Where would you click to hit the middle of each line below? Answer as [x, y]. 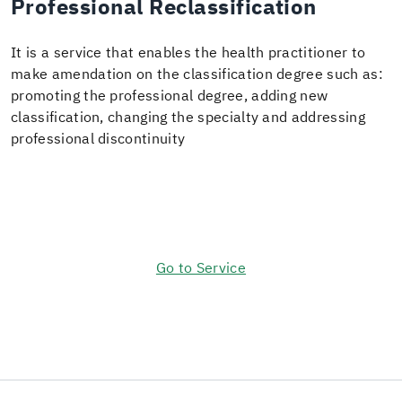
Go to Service [201, 268]
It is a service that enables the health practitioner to [188, 53]
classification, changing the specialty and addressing [188, 118]
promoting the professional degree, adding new [170, 96]
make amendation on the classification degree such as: [197, 74]
